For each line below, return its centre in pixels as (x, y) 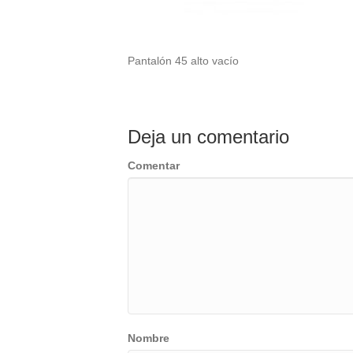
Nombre (149, 338)
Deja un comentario (208, 137)
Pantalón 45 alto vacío (183, 61)
